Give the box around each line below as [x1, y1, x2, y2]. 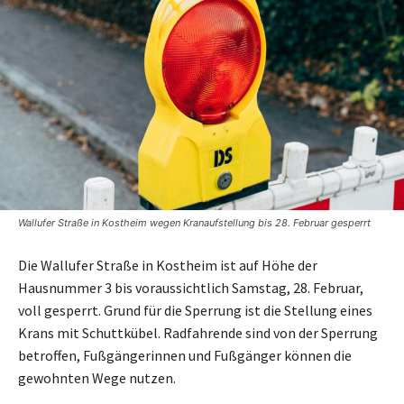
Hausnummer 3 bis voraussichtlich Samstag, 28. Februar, [18, 278, 363, 297]
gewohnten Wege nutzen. [18, 368, 176, 387]
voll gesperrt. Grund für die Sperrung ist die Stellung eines [18, 300, 372, 319]
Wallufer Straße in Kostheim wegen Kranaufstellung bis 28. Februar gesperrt [18, 216, 371, 229]
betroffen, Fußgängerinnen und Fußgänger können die [18, 345, 352, 364]
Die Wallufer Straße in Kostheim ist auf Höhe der [18, 255, 317, 274]
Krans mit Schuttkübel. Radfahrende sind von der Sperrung [18, 323, 378, 342]
